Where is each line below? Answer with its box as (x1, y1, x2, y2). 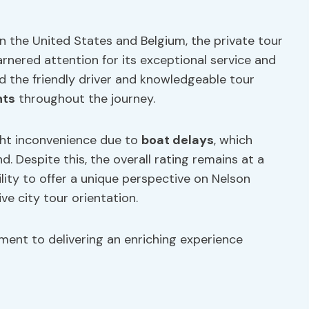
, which (214, 132, 252, 148)
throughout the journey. (15, 90, 155, 107)
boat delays (141, 132, 214, 148)
